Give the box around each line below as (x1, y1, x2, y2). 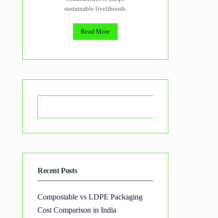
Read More (81, 28, 110, 36)
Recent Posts (37, 166, 77, 175)
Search (172, 102, 197, 112)
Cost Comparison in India (37, 206, 116, 215)
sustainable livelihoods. (64, 5, 127, 13)
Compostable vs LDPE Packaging (37, 193, 143, 202)
